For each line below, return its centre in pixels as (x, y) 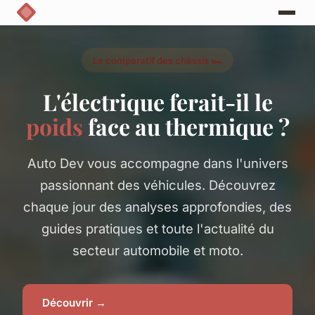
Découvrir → (74, 302)
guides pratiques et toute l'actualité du (157, 228)
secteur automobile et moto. (157, 250)
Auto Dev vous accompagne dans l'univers (157, 163)
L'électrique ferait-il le (157, 101)
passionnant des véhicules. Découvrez (157, 185)
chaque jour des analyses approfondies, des (157, 206)
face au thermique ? (186, 126)
